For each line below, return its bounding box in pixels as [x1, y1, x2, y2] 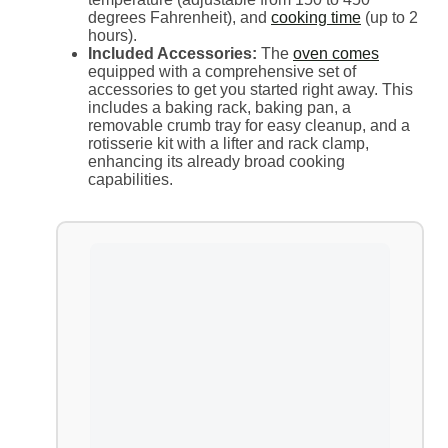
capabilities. [88, 171, 173, 189]
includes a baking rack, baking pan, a [88, 99, 351, 117]
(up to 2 [361, 9, 418, 27]
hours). [88, 27, 137, 45]
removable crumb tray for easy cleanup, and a [88, 117, 410, 135]
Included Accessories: [88, 45, 257, 63]
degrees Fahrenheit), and [88, 9, 271, 27]
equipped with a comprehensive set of [88, 63, 356, 81]
